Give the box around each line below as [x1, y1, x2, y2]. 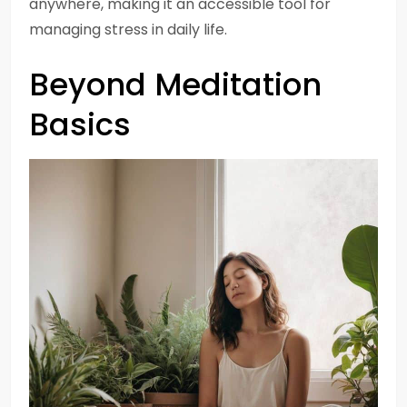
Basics [29, 103, 131, 146]
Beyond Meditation [29, 63, 322, 106]
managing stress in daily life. [29, 19, 227, 40]
